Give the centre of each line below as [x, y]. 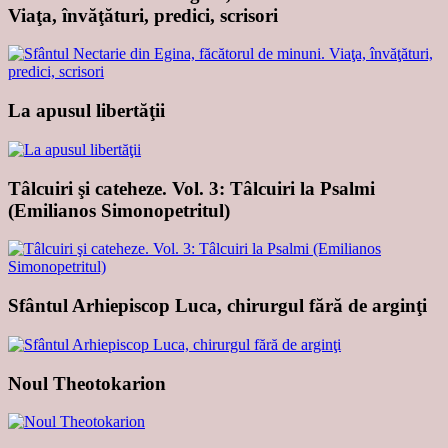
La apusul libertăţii [86, 111]
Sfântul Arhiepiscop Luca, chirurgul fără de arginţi [217, 306]
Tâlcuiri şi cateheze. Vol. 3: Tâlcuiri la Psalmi [191, 188]
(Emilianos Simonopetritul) [119, 210]
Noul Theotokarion [87, 383]
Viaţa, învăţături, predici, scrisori [143, 15]
